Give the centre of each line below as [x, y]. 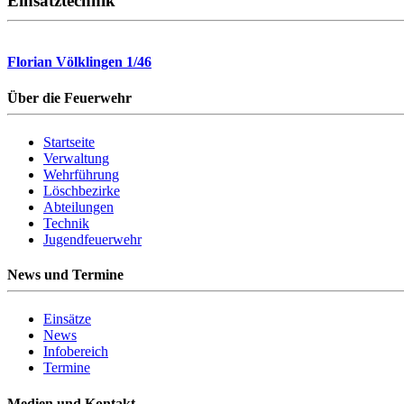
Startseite [69, 142]
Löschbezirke [82, 190]
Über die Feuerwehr [69, 97]
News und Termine [65, 275]
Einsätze [67, 319]
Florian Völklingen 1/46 [79, 62]
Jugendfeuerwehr [92, 239]
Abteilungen [78, 207]
